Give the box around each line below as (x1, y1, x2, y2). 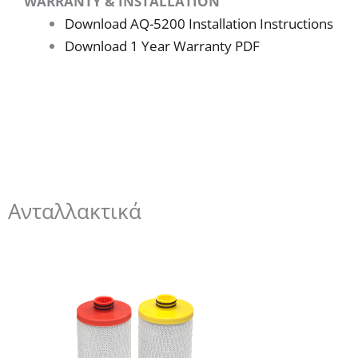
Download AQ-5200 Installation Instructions (65, 14, 333, 33)
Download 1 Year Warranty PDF (65, 36, 260, 55)
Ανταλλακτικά (8, 197, 141, 225)
